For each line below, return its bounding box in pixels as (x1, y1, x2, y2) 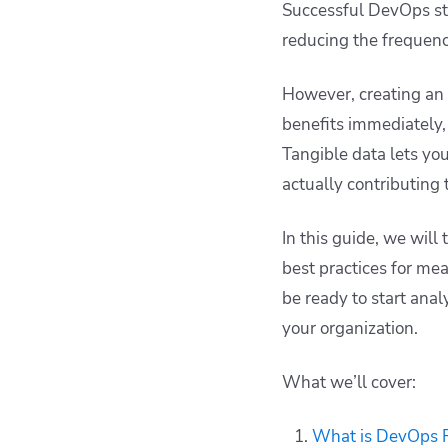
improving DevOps (52, 10, 186, 33)
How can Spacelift (52, 62, 181, 85)
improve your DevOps (52, 84, 209, 107)
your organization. (282, 317, 418, 341)
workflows (52, 106, 128, 129)
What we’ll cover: (282, 371, 416, 395)
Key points (52, 136, 128, 159)
